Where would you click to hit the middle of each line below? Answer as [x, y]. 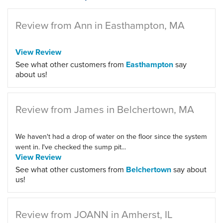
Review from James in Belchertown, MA [105, 109]
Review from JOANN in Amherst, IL [94, 214]
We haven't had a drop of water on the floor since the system [111, 136]
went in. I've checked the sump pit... [71, 147]
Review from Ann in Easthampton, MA [100, 25]
